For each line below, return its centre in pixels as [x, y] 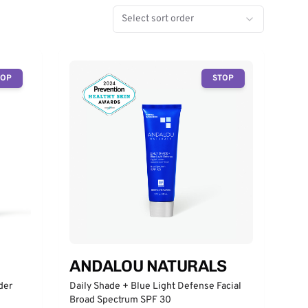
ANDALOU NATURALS [148, 265]
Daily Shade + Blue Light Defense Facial [156, 286]
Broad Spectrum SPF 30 [121, 300]
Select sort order [158, 19]
